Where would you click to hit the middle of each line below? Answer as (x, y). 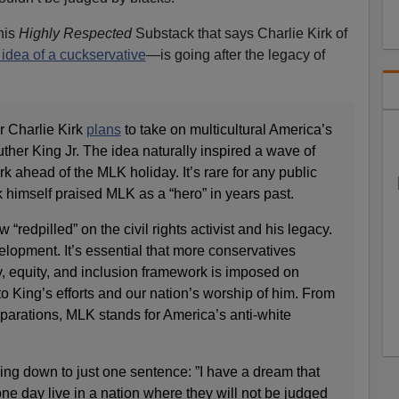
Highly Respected (77, 33)
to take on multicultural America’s (226, 129)
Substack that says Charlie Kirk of (241, 33)
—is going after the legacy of (235, 54)
